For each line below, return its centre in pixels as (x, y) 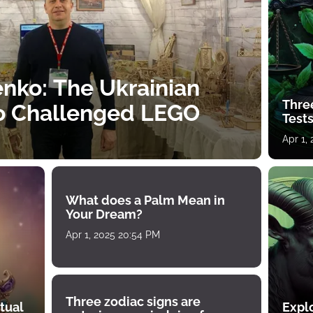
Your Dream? (104, 214)
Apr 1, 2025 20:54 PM (113, 234)
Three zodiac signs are (133, 301)
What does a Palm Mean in (145, 200)
